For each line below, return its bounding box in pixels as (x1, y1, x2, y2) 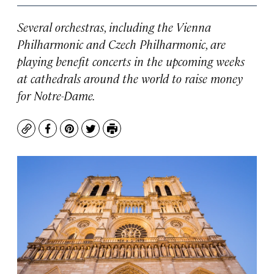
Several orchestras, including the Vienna (17, 18, 211, 35)
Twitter (89, 127, 125, 142)
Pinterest (68, 127, 114, 142)
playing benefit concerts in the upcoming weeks (17, 53, 245, 69)
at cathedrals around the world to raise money (17, 70, 243, 86)
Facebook (46, 127, 94, 142)
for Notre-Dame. (17, 87, 95, 103)
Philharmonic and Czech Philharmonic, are (17, 35, 226, 52)
